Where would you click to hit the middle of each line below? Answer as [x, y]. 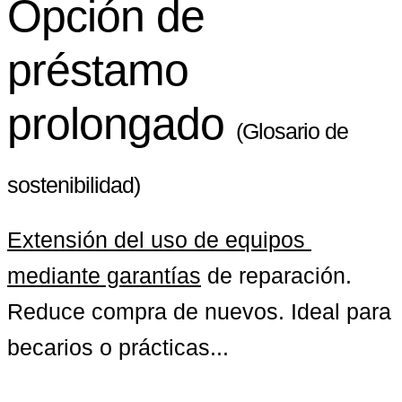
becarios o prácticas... [118, 347]
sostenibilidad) [74, 185]
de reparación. [276, 275]
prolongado [122, 124]
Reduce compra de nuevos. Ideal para [199, 311]
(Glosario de [292, 131]
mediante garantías [104, 275]
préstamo [98, 70]
